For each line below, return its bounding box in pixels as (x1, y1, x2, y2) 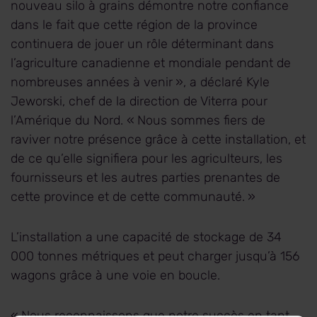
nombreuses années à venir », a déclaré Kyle (11, 74, 270, 91)
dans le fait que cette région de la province (11, 17, 258, 33)
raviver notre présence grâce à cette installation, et (11, 132, 306, 148)
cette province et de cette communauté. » (11, 189, 263, 205)
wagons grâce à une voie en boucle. (11, 267, 227, 284)
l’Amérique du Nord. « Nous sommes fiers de (11, 113, 265, 129)
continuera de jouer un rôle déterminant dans (11, 36, 274, 52)
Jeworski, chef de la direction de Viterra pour (11, 93, 267, 110)
